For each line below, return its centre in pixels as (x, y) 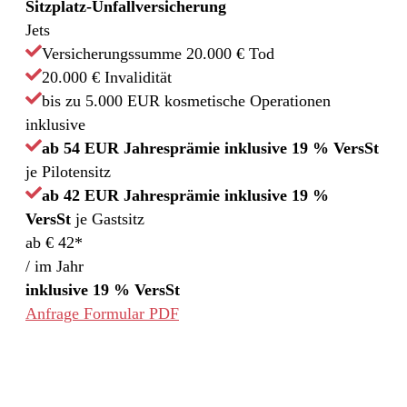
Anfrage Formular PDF (102, 313)
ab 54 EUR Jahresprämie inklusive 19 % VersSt (210, 148)
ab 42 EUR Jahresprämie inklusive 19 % (185, 195)
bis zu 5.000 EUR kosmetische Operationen (186, 100)
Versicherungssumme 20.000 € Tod (158, 53)
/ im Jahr (55, 266)
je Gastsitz (108, 218)
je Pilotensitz (68, 171)
